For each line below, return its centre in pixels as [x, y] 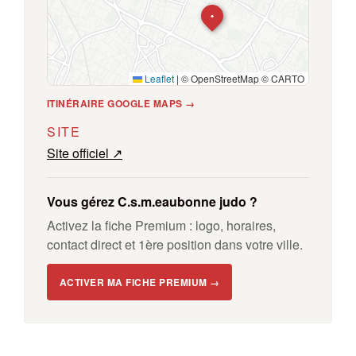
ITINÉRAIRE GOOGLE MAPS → [121, 103]
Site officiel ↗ [85, 153]
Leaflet [158, 78]
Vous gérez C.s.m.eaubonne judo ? [152, 201]
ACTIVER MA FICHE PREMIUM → [140, 282]
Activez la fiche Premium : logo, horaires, [161, 225]
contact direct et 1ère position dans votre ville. [175, 244]
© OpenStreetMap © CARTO [242, 78]
